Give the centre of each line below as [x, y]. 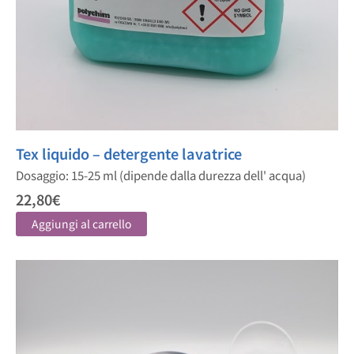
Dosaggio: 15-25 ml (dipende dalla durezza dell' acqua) [161, 175]
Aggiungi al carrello [81, 223]
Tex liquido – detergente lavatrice [129, 153]
